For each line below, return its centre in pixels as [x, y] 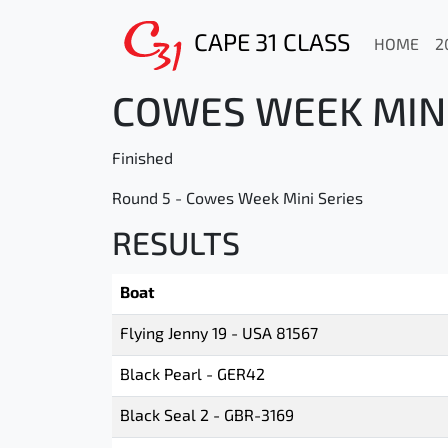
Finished [142, 160]
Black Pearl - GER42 [192, 376]
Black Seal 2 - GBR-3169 [207, 417]
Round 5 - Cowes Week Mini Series [237, 200]
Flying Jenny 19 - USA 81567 [219, 335]
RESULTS [176, 247]
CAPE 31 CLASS [272, 44]
